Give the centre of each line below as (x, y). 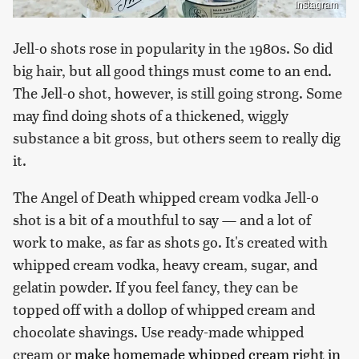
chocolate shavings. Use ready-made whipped (158, 332)
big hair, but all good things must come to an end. (172, 71)
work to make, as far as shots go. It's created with (170, 242)
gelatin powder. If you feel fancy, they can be (155, 287)
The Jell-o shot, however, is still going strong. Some (177, 93)
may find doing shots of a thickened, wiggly (151, 115)
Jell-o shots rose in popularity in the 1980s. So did (173, 48)
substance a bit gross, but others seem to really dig (177, 138)
